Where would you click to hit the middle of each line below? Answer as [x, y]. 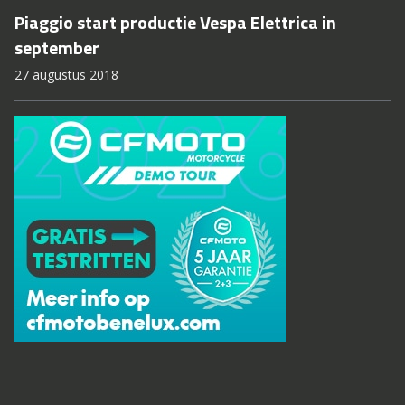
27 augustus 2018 [66, 75]
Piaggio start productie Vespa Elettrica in [175, 22]
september [57, 47]
